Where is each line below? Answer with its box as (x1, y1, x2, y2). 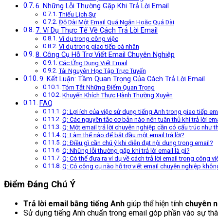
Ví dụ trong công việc (58, 35, 118, 43)
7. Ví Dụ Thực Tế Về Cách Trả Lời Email (35, 26, 158, 35)
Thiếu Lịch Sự (58, 11, 96, 18)
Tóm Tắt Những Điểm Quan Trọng (62, 84, 155, 91)
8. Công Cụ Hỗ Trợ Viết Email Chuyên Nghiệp (35, 51, 175, 59)
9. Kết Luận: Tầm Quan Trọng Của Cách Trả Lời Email (39, 75, 205, 84)
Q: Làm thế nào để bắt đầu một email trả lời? (62, 131, 184, 139)
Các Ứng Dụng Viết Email (58, 59, 127, 67)
